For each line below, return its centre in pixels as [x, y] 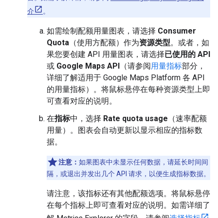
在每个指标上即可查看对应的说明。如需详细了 [128, 205]
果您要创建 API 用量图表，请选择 [106, 54]
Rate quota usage [136, 118]
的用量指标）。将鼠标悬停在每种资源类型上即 [128, 89]
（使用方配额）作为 [104, 42]
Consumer [177, 31]
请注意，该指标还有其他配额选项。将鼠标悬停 [128, 193]
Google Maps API [88, 66]
